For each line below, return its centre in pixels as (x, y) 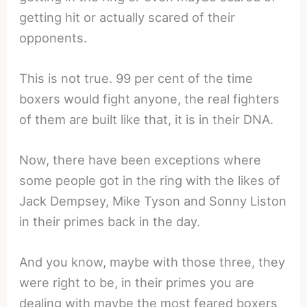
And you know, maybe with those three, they (152, 262)
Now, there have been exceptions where (140, 159)
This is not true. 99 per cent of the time (136, 78)
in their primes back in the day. (110, 221)
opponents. (53, 37)
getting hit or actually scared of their (127, 17)
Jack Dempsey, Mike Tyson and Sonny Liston (153, 200)
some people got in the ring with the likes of (150, 180)
